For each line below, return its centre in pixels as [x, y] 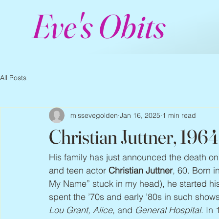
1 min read [179, 115]
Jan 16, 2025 [140, 115]
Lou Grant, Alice [81, 210]
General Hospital [168, 210]
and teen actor [79, 170]
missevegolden [94, 115]
